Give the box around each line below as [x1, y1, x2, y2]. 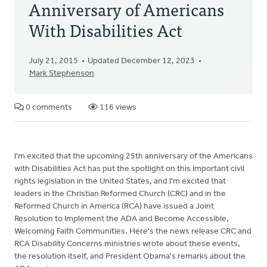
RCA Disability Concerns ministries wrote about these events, [14, 240, 240, 249]
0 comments [24, 103, 72, 112]
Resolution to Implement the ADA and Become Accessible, [14, 215, 229, 223]
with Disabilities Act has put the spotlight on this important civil [14, 164, 244, 173]
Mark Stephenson [29, 69, 94, 78]
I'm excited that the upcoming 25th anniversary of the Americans [14, 152, 253, 161]
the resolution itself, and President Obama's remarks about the [14, 252, 246, 261]
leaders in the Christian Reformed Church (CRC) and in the [14, 190, 226, 198]
